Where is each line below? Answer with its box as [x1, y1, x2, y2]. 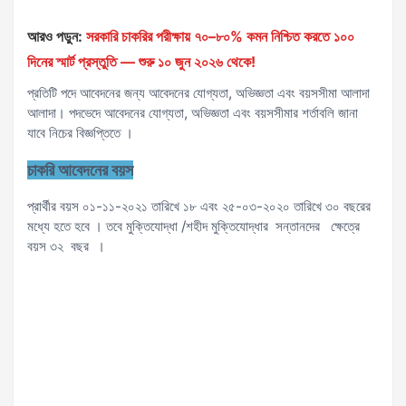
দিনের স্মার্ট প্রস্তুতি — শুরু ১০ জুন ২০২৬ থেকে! [27, 53, 256, 71]
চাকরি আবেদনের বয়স [27, 160, 133, 179]
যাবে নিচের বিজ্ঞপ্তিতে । [27, 124, 133, 141]
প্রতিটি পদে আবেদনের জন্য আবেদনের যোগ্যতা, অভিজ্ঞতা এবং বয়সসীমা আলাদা [27, 84, 370, 101]
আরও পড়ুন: [27, 27, 82, 45]
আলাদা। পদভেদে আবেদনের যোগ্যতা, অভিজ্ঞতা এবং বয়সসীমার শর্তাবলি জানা [27, 104, 358, 121]
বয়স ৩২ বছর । [27, 237, 112, 255]
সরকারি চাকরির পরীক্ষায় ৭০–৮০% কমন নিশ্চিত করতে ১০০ [86, 27, 354, 45]
